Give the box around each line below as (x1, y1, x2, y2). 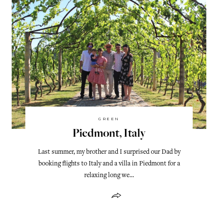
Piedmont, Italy (73, 128, 145, 140)
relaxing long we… (84, 172, 134, 179)
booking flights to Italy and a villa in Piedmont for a (38, 160, 180, 167)
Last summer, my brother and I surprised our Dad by (37, 148, 181, 156)
